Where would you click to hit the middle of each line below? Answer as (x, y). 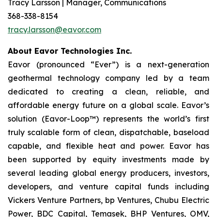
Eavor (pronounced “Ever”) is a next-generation (108, 64)
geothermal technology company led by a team (108, 78)
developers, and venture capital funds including (108, 186)
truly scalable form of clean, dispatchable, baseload (108, 132)
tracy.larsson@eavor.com (54, 30)
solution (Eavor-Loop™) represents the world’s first (108, 119)
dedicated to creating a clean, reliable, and (108, 92)
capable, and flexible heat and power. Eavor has (108, 146)
